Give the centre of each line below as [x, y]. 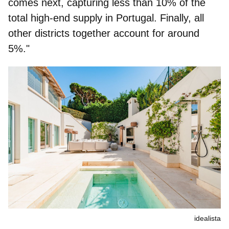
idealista [208, 218]
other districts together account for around [104, 33]
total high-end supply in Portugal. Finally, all [106, 18]
